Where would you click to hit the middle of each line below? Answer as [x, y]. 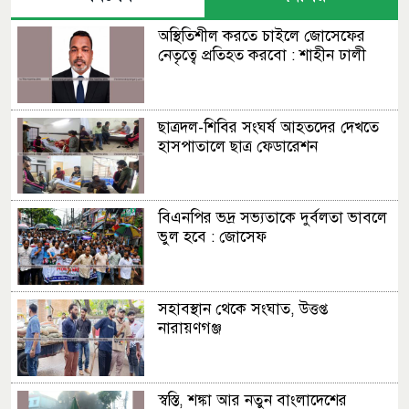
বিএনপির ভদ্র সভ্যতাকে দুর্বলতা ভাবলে [272, 218]
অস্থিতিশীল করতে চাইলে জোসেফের [261, 37]
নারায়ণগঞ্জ [189, 328]
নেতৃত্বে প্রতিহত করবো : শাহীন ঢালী [262, 56]
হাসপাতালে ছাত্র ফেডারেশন [237, 146]
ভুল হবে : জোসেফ [212, 237]
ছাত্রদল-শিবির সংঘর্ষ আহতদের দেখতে [268, 127]
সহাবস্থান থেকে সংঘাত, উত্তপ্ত [242, 309]
